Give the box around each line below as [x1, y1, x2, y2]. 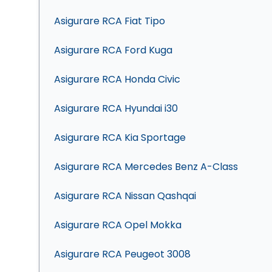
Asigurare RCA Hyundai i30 [54, 101, 178, 115]
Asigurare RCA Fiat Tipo [54, 14, 165, 28]
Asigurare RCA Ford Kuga [54, 43, 172, 57]
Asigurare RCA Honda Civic [54, 72, 180, 86]
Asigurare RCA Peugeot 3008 [54, 247, 191, 261]
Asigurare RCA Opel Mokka [54, 218, 182, 232]
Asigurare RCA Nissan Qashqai [54, 189, 196, 203]
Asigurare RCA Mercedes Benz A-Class [54, 160, 238, 174]
